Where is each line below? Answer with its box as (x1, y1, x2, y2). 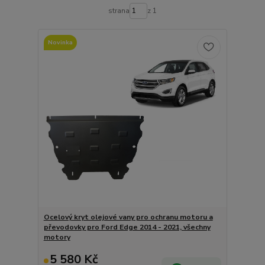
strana (108, 6, 130, 16)
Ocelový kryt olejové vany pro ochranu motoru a (43, 212, 213, 222)
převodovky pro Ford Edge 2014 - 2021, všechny (43, 222, 211, 232)
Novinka (47, 38, 73, 47)
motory (43, 232, 70, 242)
